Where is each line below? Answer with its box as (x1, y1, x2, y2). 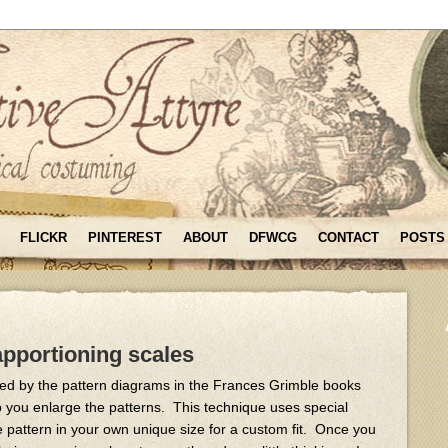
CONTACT (318, 230, 379, 245)
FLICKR (20, 230, 67, 245)
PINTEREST (88, 230, 162, 245)
